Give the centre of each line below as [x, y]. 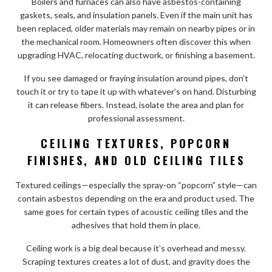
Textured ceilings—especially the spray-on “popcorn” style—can [136, 185]
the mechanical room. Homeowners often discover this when [136, 41]
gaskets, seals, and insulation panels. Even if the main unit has [136, 15]
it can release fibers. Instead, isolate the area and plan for [136, 104]
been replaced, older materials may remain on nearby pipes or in [136, 28]
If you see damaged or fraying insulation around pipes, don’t [136, 78]
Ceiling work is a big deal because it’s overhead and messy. [136, 248]
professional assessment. [136, 118]
